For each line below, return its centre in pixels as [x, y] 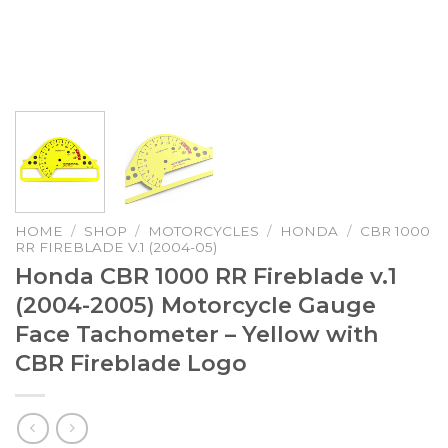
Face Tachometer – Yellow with [197, 334]
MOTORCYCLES [204, 231]
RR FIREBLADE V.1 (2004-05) [116, 247]
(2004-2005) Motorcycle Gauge [195, 305]
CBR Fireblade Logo [131, 363]
